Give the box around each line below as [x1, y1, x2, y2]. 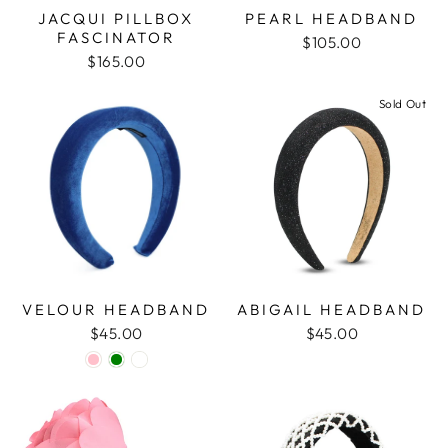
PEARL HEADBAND [245, 8, 419, 28]
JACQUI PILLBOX [38, 8, 195, 28]
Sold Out [378, 95, 426, 111]
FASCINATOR [56, 27, 176, 47]
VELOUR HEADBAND [22, 300, 211, 319]
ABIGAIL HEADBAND [237, 300, 427, 319]
